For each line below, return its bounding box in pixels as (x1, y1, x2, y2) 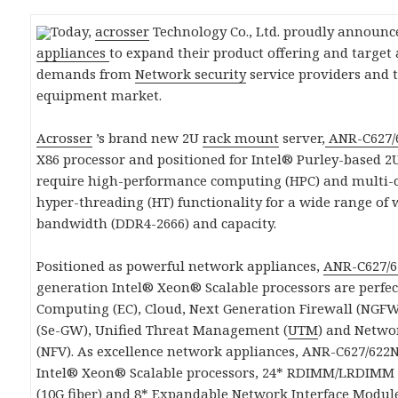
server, (279, 129, 326, 147)
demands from (36, 65, 136, 84)
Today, (51, 22, 96, 41)
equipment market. (36, 86, 163, 105)
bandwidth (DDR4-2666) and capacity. (36, 214, 277, 233)
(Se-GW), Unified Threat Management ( (36, 321, 289, 339)
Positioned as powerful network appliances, (36, 257, 324, 275)
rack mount (203, 129, 280, 147)
